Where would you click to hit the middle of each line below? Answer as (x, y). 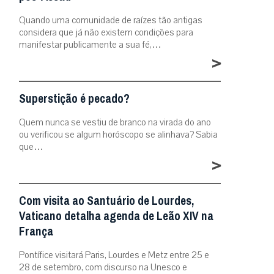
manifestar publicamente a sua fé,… (90, 45)
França (36, 231)
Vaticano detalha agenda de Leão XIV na (116, 216)
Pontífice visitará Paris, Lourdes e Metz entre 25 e (114, 255)
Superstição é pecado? (74, 99)
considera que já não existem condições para (106, 32)
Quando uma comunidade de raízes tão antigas (111, 20)
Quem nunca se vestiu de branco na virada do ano (115, 122)
